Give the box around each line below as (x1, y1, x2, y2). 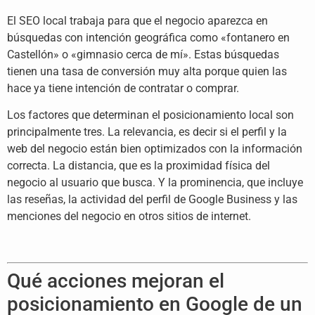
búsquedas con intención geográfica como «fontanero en (7, 30, 290, 44)
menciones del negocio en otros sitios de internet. (7, 209, 251, 223)
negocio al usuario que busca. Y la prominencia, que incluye (7, 175, 303, 189)
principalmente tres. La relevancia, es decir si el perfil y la (7, 124, 287, 139)
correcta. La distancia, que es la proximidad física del (7, 158, 270, 172)
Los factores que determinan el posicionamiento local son (7, 108, 294, 122)
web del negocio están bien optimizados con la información (7, 141, 302, 155)
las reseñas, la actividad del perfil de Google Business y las (7, 192, 297, 206)
